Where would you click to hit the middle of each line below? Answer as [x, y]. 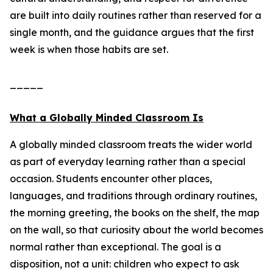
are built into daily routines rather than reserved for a [136, 15]
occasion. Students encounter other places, [111, 179]
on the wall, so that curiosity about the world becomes [136, 230]
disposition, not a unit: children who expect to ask [125, 264]
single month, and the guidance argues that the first [132, 32]
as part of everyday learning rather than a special [128, 161]
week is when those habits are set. [89, 49]
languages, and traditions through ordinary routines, [133, 196]
